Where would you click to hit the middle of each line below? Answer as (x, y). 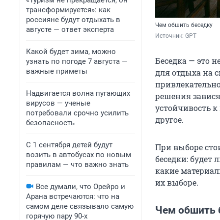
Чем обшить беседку (184, 25)
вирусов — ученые (58, 103)
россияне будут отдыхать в (73, 20)
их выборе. (177, 183)
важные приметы (57, 71)
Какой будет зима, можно (71, 52)
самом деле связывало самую (80, 206)
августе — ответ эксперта (70, 29)
